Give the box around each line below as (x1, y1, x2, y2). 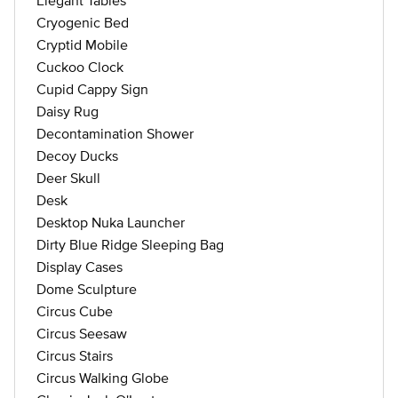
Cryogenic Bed (36, 14, 129, 30)
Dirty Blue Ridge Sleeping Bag (36, 236, 224, 252)
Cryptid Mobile (36, 36, 128, 52)
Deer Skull (36, 170, 100, 186)
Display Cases (36, 259, 123, 275)
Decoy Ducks (36, 147, 118, 163)
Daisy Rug (36, 103, 99, 119)
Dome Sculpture (36, 281, 137, 297)
